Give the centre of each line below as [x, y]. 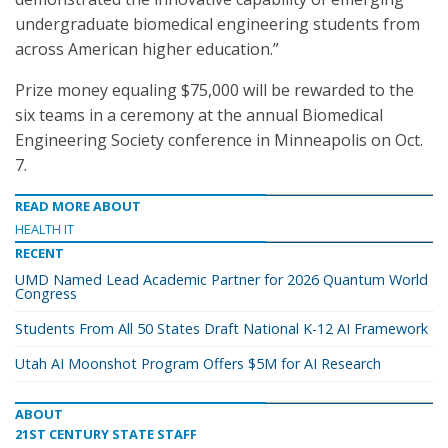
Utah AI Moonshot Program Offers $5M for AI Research [198, 363]
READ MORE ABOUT [78, 206]
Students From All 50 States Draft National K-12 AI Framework [221, 328]
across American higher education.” [147, 49]
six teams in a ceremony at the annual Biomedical [199, 115]
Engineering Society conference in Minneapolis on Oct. [219, 140]
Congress [46, 293]
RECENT [39, 253]
